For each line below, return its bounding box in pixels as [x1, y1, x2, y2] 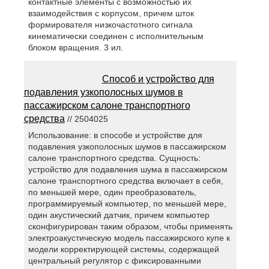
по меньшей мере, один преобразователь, [28, 187, 196, 197]
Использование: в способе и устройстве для [28, 130, 202, 140]
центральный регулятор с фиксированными [28, 255, 201, 265]
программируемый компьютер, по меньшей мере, [28, 198, 226, 208]
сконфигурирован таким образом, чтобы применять [28, 221, 232, 231]
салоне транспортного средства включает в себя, [28, 175, 223, 186]
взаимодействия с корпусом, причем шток [28, 8, 194, 18]
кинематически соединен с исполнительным [28, 31, 204, 41]
